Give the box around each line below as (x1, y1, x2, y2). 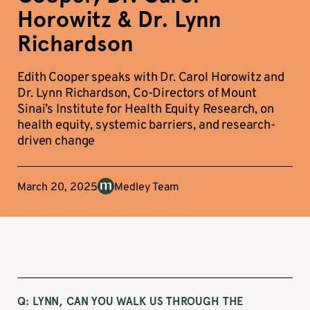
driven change (17, 134, 95, 150)
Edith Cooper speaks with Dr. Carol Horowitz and (17, 70, 284, 86)
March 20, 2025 (17, 180, 98, 194)
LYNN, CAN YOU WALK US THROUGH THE (29, 295, 244, 309)
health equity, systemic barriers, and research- (17, 118, 275, 134)
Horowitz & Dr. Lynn (17, 6, 222, 34)
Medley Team (114, 180, 180, 194)
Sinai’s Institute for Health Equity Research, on (17, 102, 274, 118)
